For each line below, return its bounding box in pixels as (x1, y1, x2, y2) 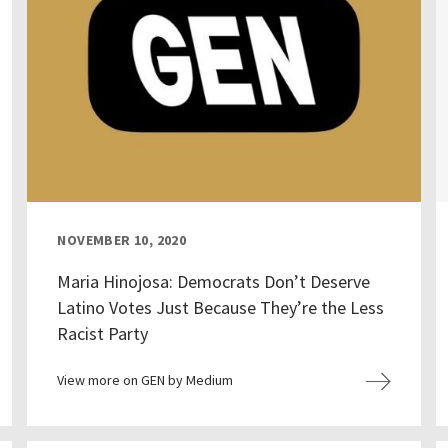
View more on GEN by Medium (57, 371, 234, 390)
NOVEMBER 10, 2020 (57, 231, 187, 250)
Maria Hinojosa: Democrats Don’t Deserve (57, 270, 371, 294)
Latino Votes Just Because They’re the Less (57, 296, 385, 320)
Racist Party (57, 322, 149, 346)
